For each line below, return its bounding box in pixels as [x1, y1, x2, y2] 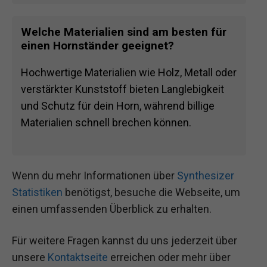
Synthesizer [177, 169, 234, 182]
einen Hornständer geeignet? [21, 39, 174, 53]
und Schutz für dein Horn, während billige [21, 100, 215, 113]
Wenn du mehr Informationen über [12, 169, 177, 182]
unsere [12, 250, 48, 263]
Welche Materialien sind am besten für [21, 25, 226, 39]
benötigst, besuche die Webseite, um [63, 185, 240, 198]
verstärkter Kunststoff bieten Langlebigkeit [21, 83, 224, 96]
